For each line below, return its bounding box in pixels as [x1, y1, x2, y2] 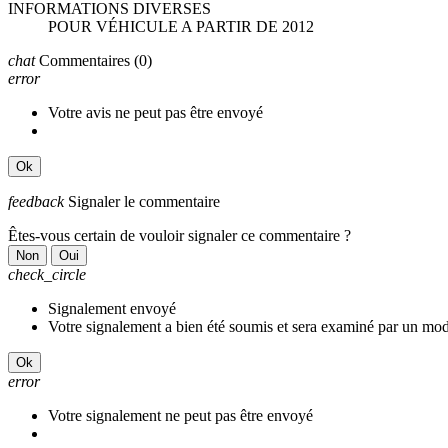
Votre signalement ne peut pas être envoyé [48, 406, 313, 424]
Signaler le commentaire [68, 192, 220, 210]
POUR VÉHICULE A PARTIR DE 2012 [48, 17, 314, 35]
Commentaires [39, 51, 130, 69]
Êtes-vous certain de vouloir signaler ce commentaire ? [8, 226, 351, 244]
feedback [8, 192, 64, 210]
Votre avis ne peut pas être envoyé [48, 103, 263, 121]
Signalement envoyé [48, 299, 176, 317]
